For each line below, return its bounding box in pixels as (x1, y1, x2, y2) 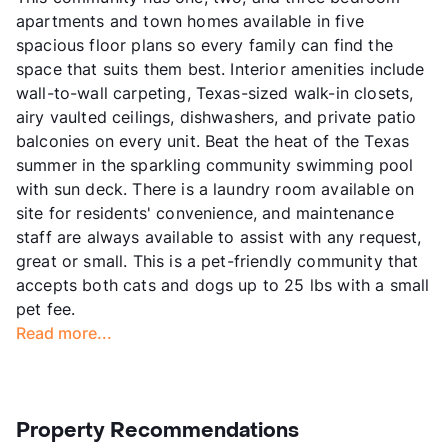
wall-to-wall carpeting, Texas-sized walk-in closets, (16, 83, 414, 104)
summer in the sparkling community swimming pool (16, 155, 414, 176)
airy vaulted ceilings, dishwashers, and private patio (16, 107, 417, 128)
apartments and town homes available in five (16, 11, 364, 32)
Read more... (16, 323, 112, 344)
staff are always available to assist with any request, (16, 227, 422, 248)
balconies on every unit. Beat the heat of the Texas (16, 131, 410, 152)
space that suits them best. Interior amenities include (16, 59, 425, 80)
